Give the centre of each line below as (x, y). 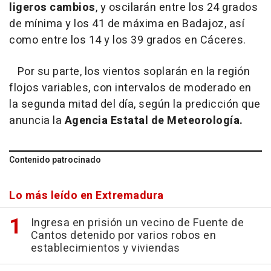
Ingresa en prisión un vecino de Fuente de (137, 223)
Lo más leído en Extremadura (87, 196)
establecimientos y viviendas (105, 249)
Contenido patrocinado (55, 160)
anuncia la (37, 121)
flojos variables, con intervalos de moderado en (130, 88)
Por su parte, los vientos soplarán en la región (129, 72)
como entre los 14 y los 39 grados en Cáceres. (128, 41)
